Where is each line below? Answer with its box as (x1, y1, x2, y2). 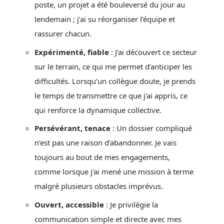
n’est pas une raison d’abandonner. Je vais (34, 137, 176, 147)
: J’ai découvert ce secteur (109, 46, 197, 57)
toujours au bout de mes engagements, (34, 152, 170, 162)
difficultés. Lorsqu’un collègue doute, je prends (34, 75, 195, 86)
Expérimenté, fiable (34, 46, 109, 57)
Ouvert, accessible (34, 199, 104, 209)
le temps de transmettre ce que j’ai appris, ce (34, 90, 187, 100)
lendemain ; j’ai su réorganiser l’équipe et (34, 14, 175, 24)
